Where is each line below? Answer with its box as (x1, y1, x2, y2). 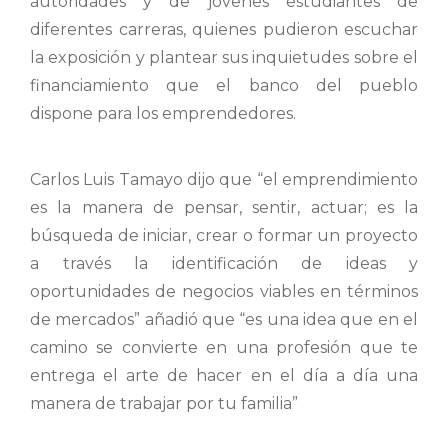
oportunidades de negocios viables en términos (30, 282, 418, 302)
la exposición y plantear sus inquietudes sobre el (30, 47, 418, 67)
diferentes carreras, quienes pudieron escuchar (30, 19, 418, 39)
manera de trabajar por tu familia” (30, 394, 298, 414)
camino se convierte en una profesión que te (30, 338, 418, 358)
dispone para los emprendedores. (30, 103, 296, 123)
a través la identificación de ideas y (30, 254, 418, 274)
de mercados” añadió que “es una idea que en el (30, 310, 418, 330)
